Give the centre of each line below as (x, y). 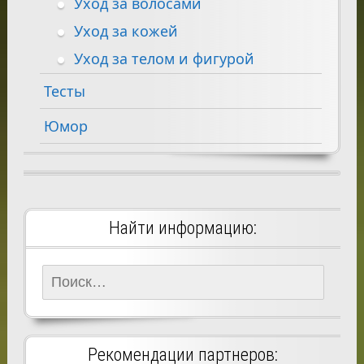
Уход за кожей (126, 30)
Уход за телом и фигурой (164, 58)
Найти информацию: (183, 228)
